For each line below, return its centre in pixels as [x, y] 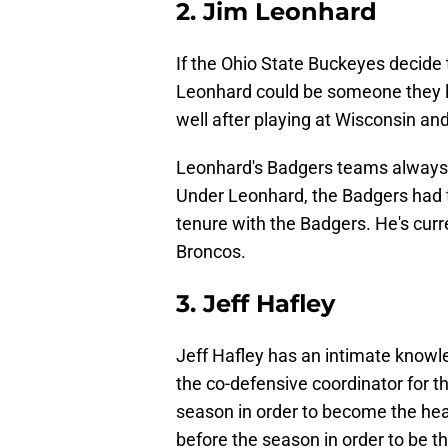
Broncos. [211, 252]
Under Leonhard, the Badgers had [311, 196]
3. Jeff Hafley [255, 304]
